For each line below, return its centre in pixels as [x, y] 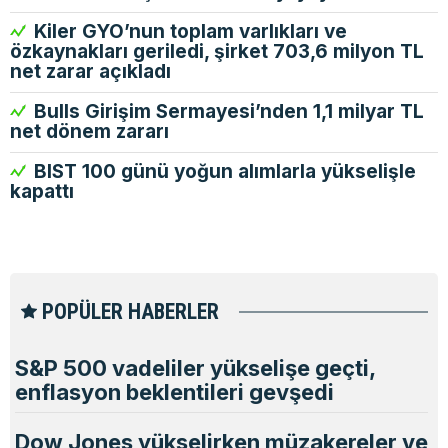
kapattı [42, 191]
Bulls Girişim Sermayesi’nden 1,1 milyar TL [226, 111]
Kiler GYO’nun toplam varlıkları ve [188, 31]
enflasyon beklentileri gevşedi [174, 391]
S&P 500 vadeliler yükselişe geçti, [195, 367]
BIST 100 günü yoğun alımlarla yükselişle [222, 171]
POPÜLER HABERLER [128, 311]
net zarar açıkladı [90, 71]
